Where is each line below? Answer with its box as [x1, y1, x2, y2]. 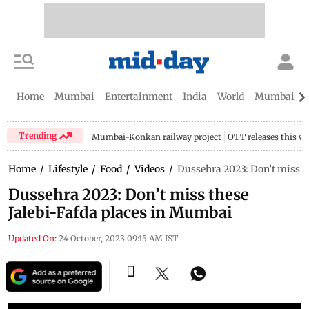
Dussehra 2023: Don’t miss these [8, 185, 249, 204]
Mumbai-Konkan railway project [92, 132, 222, 142]
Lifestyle [48, 163, 88, 175]
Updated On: [8, 233, 57, 243]
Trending [18, 130, 59, 141]
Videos [134, 163, 165, 175]
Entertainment [105, 90, 172, 103]
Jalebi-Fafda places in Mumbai [8, 203, 232, 222]
